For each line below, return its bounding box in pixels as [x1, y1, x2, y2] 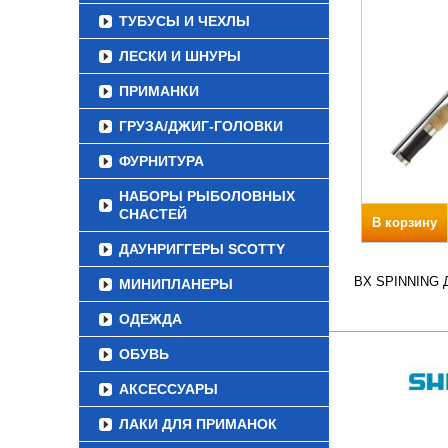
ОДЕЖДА [119, 311, 182, 327]
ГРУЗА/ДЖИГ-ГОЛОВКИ [119, 118, 283, 134]
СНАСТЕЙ [119, 206, 187, 222]
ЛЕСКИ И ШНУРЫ [119, 48, 241, 64]
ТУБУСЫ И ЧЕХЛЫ [119, 13, 250, 29]
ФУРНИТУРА [119, 153, 204, 169]
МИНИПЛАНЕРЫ [119, 276, 233, 292]
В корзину [372, 215, 437, 230]
